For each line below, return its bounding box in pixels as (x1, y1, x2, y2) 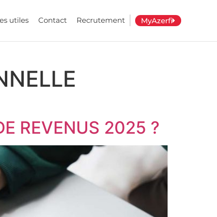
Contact (38, 15, 67, 25)
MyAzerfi (140, 16, 172, 26)
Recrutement (76, 15, 125, 25)
